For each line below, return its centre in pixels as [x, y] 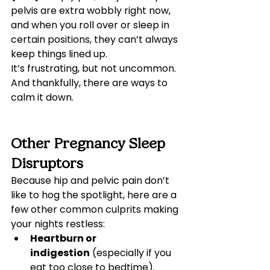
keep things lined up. [59, 54]
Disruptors [47, 163]
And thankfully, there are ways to [90, 83]
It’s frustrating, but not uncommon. [95, 68]
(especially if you [132, 253]
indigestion [60, 253]
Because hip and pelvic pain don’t [91, 181]
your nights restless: [58, 224]
